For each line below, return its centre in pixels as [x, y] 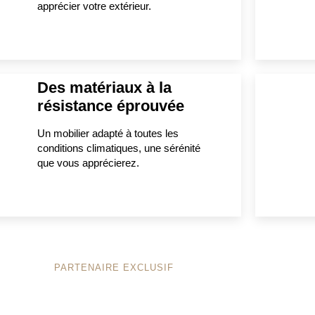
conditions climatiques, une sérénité [118, 148]
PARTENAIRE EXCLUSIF [114, 267]
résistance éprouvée [110, 105]
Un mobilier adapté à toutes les [108, 133]
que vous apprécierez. [88, 162]
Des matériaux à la [104, 87]
